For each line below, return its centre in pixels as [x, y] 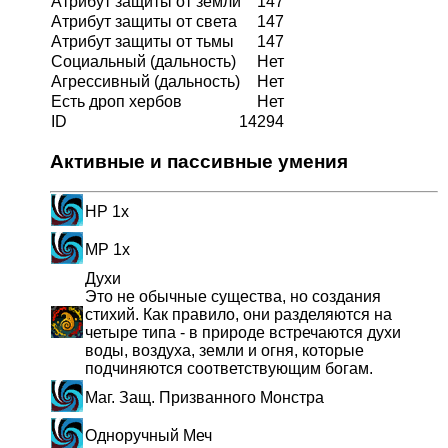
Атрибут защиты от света [144, 22]
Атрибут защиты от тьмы [142, 42]
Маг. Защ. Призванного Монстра [204, 398]
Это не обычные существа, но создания [233, 297]
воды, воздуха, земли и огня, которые [224, 351]
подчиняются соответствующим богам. [229, 369]
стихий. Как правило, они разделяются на [238, 315]
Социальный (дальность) [143, 62]
